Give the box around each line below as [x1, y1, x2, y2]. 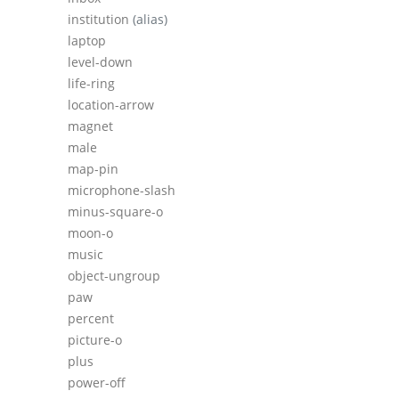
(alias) [133, 11, 167, 28]
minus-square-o [68, 203, 163, 221]
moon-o [68, 224, 113, 242]
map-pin [68, 160, 118, 178]
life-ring [68, 75, 115, 93]
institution [68, 11, 133, 28]
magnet [68, 118, 113, 135]
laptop [68, 32, 106, 50]
